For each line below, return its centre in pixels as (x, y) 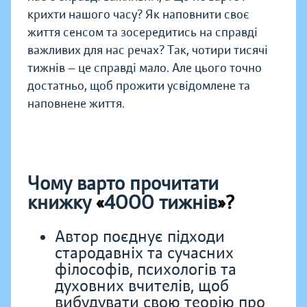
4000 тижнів (161, 203)
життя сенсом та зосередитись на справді (143, 33)
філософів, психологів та (146, 270)
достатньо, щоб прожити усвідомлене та (139, 86)
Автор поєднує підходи (140, 237)
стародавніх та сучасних (144, 254)
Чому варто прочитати (123, 184)
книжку (62, 203)
